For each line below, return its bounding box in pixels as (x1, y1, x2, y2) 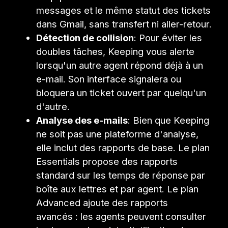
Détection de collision (36, 32, 134, 43)
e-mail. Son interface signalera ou (36, 73, 182, 84)
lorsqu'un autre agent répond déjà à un (36, 59, 204, 71)
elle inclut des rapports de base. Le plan (36, 141, 210, 153)
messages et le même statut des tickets (36, 4, 211, 16)
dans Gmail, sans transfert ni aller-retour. (36, 18, 212, 30)
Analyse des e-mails (36, 114, 128, 126)
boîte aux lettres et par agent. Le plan (36, 183, 199, 194)
